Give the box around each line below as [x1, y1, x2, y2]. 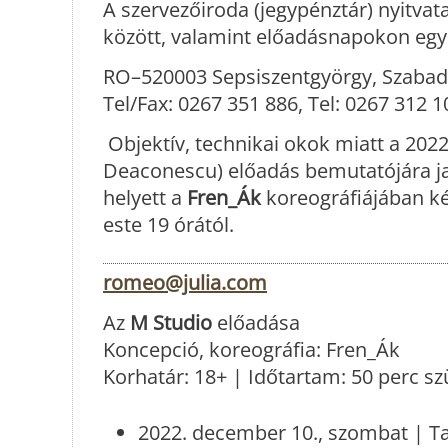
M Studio [130, 309, 212, 337]
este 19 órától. [103, 211, 234, 239]
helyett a [103, 184, 187, 212]
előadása [212, 309, 300, 337]
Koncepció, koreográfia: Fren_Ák [103, 336, 400, 364]
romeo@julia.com [103, 269, 267, 297]
